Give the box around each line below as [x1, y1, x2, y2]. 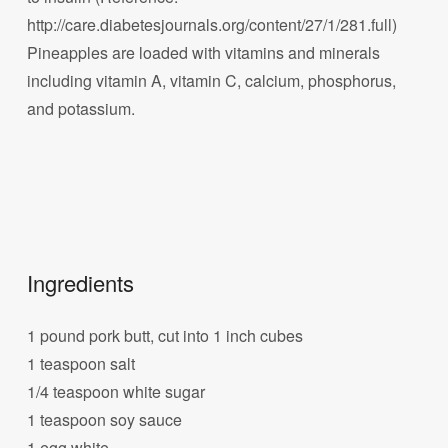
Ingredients [27, 266, 135, 298]
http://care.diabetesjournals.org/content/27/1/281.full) [27, 13, 398, 37]
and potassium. [27, 97, 136, 121]
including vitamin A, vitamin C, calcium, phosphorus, [27, 69, 397, 93]
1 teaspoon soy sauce [27, 407, 183, 431]
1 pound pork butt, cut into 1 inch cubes [27, 323, 304, 347]
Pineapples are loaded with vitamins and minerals [27, 41, 381, 65]
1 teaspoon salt [27, 351, 136, 375]
